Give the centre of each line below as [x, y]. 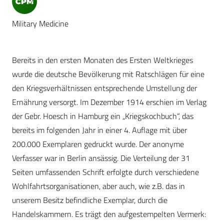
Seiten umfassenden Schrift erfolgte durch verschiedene [105, 172]
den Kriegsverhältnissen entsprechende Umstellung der [104, 88]
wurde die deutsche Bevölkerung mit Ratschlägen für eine [108, 74]
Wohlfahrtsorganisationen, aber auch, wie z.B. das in [98, 186]
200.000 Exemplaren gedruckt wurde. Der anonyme [98, 144]
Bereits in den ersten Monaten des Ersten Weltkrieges [102, 60]
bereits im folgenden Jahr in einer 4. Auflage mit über [99, 130]
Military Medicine [40, 24]
